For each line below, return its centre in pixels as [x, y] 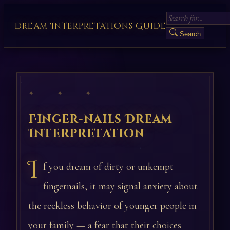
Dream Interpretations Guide [90, 26]
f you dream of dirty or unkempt [108, 167]
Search [190, 34]
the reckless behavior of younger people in [112, 206]
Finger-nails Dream [100, 119]
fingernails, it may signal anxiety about [120, 186]
